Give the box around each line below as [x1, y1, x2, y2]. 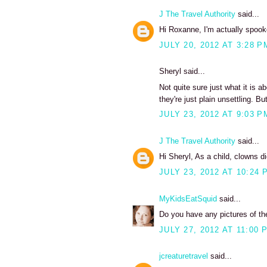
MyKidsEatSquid [159, 194, 217, 203]
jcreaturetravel [159, 252, 208, 261]
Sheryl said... [159, 67, 205, 76]
